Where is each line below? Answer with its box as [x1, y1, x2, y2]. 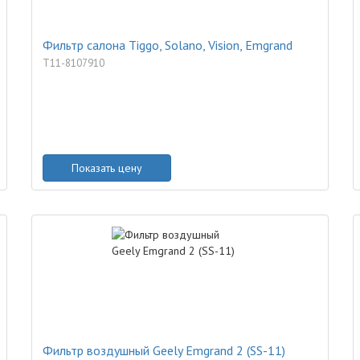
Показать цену [72, 161, 142, 175]
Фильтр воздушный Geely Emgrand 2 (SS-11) [43, 342, 285, 358]
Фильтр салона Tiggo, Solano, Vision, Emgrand [43, 37, 292, 53]
